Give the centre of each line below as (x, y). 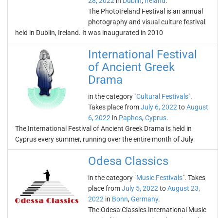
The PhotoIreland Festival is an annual (145, 11)
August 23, (184, 188)
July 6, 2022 (159, 107)
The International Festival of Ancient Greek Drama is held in (103, 128)
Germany (145, 199)
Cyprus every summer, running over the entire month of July (104, 139)
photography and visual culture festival (147, 22)
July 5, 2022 (140, 188)
